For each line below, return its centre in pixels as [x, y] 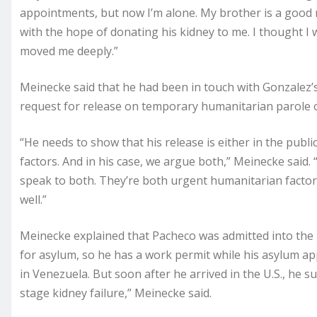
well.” [33, 200]
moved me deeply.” [69, 51]
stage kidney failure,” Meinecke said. [116, 293]
